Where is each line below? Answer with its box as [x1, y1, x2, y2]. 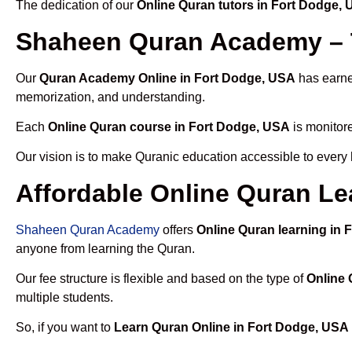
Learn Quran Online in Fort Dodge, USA [114, 321, 349, 335]
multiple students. [16, 291, 113, 305]
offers [159, 222, 196, 236]
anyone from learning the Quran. [16, 241, 195, 255]
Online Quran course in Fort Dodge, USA [48, 119, 290, 134]
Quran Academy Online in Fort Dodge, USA [39, 71, 295, 85]
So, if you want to [16, 321, 114, 335]
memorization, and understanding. [16, 90, 205, 104]
